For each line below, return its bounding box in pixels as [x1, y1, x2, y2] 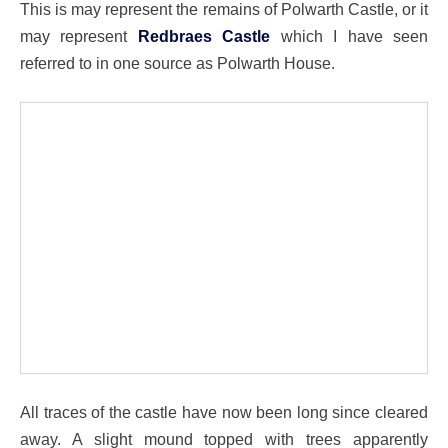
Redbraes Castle [137, 27, 271, 46]
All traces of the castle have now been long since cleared [20, 402, 428, 421]
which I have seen [270, 27, 429, 46]
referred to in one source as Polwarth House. [20, 54, 335, 73]
